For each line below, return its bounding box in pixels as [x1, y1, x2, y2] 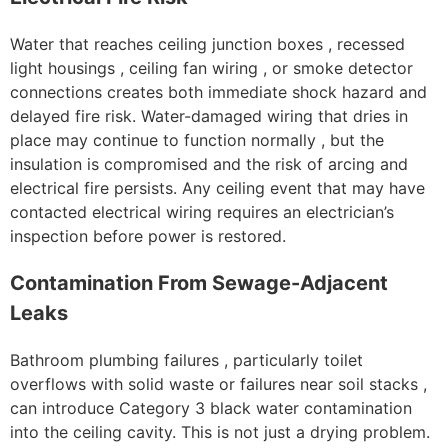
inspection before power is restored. [10, 225, 286, 246]
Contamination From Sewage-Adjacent [10, 270, 388, 295]
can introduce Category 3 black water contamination [10, 397, 412, 418]
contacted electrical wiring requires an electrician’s [10, 201, 394, 222]
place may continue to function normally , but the [10, 129, 384, 150]
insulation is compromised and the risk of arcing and [10, 153, 408, 174]
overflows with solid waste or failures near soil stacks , [10, 373, 427, 394]
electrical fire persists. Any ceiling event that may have [10, 177, 425, 198]
